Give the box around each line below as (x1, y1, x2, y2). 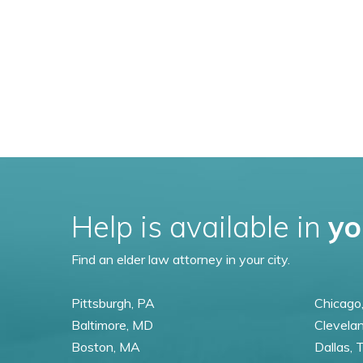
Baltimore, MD (71, 316, 153, 333)
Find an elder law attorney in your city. (71, 250, 290, 267)
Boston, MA (71, 338, 140, 355)
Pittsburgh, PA (71, 294, 155, 311)
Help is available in (71, 207, 328, 245)
